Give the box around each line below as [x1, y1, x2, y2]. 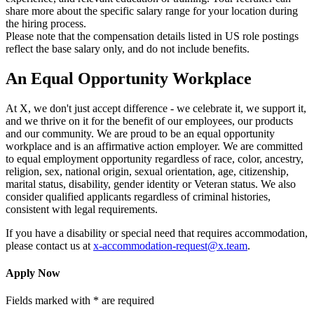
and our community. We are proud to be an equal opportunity [6, 127, 275, 139]
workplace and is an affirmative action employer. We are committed [6, 139, 303, 152]
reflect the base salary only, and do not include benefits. [6, 42, 250, 55]
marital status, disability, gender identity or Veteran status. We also [6, 177, 296, 190]
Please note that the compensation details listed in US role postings [6, 29, 299, 42]
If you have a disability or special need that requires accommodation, [6, 226, 308, 239]
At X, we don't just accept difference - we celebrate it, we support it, [6, 102, 306, 114]
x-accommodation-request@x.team [93, 239, 247, 252]
